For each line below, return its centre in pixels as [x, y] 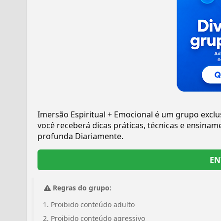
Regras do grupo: [82, 188]
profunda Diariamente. [80, 136]
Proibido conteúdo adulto [93, 204]
